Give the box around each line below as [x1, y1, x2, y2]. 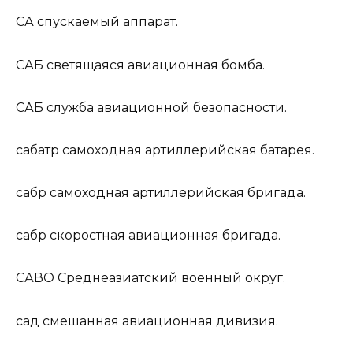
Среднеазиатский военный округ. [54, 270, 285, 286]
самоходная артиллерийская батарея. [59, 142, 314, 158]
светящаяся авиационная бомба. [43, 57, 265, 72]
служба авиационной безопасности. [43, 99, 287, 115]
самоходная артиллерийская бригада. [46, 185, 306, 201]
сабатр [16, 142, 59, 158]
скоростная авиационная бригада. [46, 228, 281, 243]
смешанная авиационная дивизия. [39, 313, 278, 329]
